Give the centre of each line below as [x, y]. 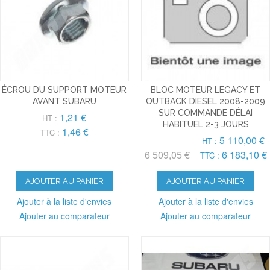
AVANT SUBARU [64, 101]
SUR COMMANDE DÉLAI [206, 112]
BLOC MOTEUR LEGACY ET [206, 89]
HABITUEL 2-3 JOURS [206, 124]
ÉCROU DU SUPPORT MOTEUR [64, 89]
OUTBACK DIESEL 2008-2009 [206, 101]
